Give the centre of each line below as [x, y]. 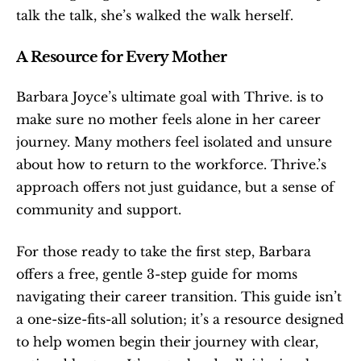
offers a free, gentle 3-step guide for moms [157, 274]
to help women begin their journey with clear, [167, 341]
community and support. [99, 209]
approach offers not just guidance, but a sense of [175, 187]
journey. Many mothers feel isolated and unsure [174, 141]
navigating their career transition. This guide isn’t [179, 296]
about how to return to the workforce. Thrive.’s [171, 164]
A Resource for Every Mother [122, 57]
